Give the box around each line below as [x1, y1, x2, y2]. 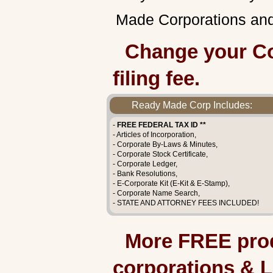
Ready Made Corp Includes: [132, 100, 252, 110]
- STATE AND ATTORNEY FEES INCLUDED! [113, 199, 259, 207]
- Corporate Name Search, [113, 189, 200, 197]
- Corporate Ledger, [113, 160, 177, 168]
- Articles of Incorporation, [113, 130, 196, 139]
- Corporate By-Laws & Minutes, [113, 140, 218, 149]
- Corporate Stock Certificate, [113, 150, 208, 158]
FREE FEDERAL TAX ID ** [117, 121, 206, 129]
